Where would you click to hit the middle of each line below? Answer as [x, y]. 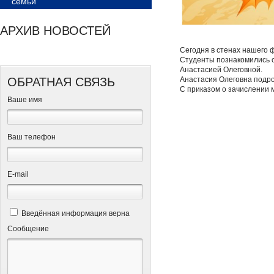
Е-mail [18, 174]
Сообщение [28, 229]
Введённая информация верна [75, 213]
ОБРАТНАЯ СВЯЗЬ [61, 82]
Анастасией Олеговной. [221, 70]
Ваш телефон [31, 137]
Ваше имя [25, 100]
